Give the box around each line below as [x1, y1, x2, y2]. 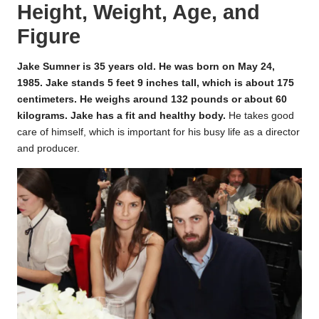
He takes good [229, 110, 294, 122]
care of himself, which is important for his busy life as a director [17, 127, 300, 138]
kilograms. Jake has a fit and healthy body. [17, 110, 229, 122]
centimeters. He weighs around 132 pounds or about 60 [17, 94, 287, 105]
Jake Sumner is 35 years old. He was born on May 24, [17, 61, 275, 73]
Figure [17, 25, 80, 48]
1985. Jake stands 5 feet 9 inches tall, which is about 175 [17, 78, 294, 89]
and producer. [17, 143, 80, 155]
